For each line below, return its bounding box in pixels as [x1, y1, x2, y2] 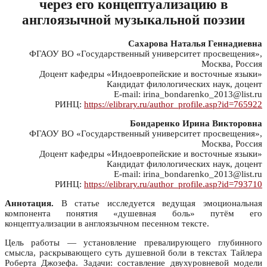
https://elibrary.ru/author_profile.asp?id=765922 [84, 100, 262, 110]
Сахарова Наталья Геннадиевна [128, 39, 262, 49]
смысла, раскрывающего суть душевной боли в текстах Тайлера [5, 248, 262, 258]
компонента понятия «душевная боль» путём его [5, 209, 262, 219]
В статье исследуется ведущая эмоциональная [54, 198, 262, 209]
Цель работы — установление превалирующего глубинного [5, 238, 262, 248]
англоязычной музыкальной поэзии [22, 12, 245, 27]
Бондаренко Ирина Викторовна [130, 119, 262, 129]
